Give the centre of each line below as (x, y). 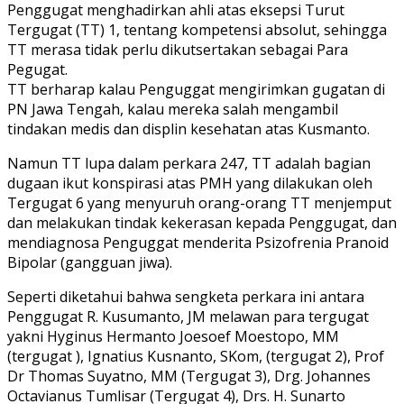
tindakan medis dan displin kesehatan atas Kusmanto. (188, 129)
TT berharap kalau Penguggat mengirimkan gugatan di (196, 90)
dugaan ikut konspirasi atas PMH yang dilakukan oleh (190, 184)
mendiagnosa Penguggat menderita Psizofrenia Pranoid (198, 243)
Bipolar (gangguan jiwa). (90, 263)
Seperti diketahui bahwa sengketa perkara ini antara (186, 297)
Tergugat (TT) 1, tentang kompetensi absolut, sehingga (197, 30)
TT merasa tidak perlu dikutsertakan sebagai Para (178, 50)
